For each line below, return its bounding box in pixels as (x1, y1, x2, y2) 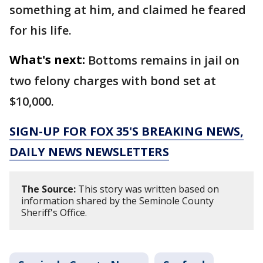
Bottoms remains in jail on (88, 52, 240, 68)
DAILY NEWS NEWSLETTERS (9, 143, 169, 160)
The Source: (21, 182, 76, 195)
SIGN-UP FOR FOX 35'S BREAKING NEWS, (9, 123, 244, 139)
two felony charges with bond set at (9, 72, 216, 89)
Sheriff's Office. (21, 205, 87, 219)
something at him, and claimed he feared (9, 1, 246, 18)
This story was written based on (76, 182, 219, 195)
